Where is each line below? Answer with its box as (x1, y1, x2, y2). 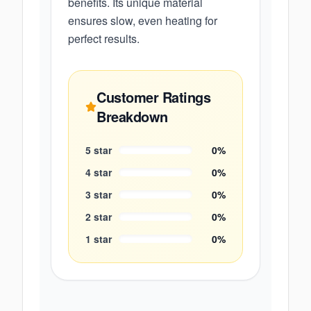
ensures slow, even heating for (68, 12, 217, 28)
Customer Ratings (96, 87, 211, 107)
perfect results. (68, 31, 140, 47)
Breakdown (96, 106, 168, 126)
